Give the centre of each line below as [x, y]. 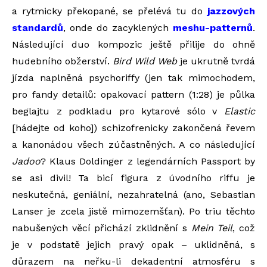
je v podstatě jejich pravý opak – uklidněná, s [133, 244]
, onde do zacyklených [118, 27]
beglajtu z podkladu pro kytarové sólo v [118, 111]
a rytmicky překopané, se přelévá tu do [110, 11]
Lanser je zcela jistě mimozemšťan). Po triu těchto [133, 211]
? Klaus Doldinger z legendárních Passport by [148, 161]
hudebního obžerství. [62, 61]
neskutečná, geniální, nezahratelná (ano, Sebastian [133, 194]
